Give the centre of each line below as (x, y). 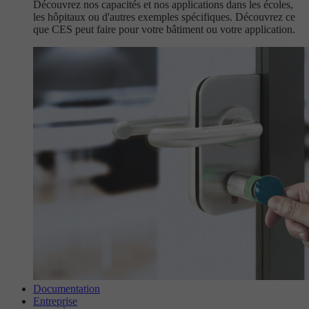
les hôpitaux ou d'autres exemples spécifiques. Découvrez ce (164, 17)
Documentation (67, 289)
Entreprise (55, 301)
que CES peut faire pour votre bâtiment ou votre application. (164, 29)
